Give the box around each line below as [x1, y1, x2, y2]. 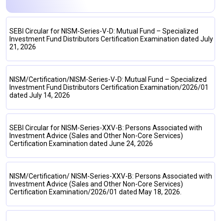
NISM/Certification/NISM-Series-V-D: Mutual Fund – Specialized [9, 75, 207, 83]
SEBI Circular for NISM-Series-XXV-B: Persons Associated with [9, 124, 202, 132]
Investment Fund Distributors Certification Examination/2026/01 [9, 83, 209, 91]
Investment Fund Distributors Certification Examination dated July [9, 35, 213, 43]
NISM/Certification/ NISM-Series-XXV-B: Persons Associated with [9, 172, 212, 180]
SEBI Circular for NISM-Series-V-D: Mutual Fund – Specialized [9, 27, 198, 35]
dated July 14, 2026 [9, 91, 70, 99]
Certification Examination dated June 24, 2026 [9, 140, 153, 147]
